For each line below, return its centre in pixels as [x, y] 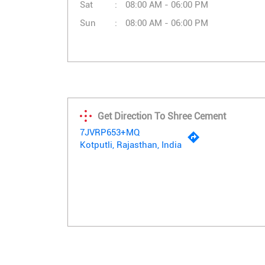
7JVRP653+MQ [110, 133]
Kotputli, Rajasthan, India [131, 145]
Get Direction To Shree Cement [162, 116]
